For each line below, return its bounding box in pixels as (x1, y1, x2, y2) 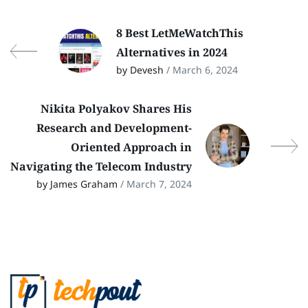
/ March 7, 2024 (120, 177, 192, 190)
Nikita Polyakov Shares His (41, 100, 192, 116)
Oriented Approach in (71, 139, 192, 155)
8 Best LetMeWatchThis (116, 25, 243, 41)
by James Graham (36, 177, 120, 190)
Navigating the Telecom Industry (10, 158, 192, 174)
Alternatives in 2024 (116, 44, 228, 60)
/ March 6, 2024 (166, 63, 238, 76)
